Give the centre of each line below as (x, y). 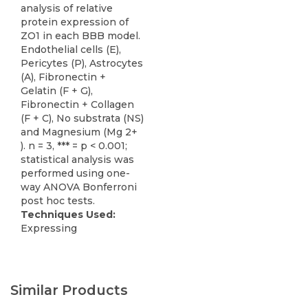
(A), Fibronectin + (63, 77)
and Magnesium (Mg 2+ (79, 132)
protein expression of (75, 22)
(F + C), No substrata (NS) (82, 119)
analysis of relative (67, 9)
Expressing (49, 229)
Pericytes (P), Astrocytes (82, 64)
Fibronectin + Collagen (77, 105)
